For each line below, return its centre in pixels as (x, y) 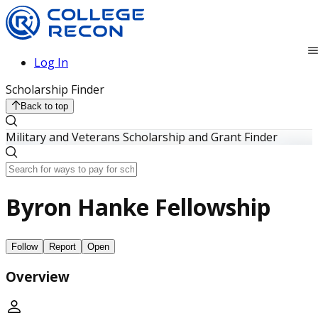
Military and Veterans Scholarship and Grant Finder (142, 137)
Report (62, 246)
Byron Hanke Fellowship (138, 207)
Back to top (44, 106)
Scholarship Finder (55, 89)
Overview (38, 276)
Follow (24, 246)
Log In (51, 62)
